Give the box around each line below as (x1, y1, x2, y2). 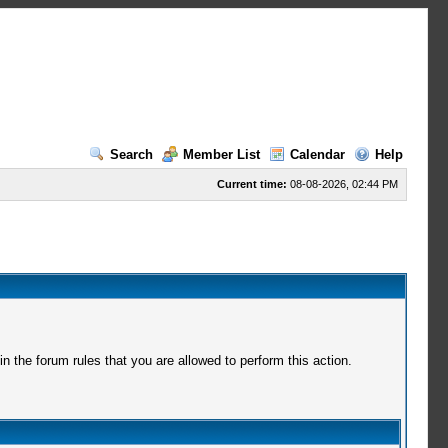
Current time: (216, 178, 287, 190)
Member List (182, 147, 260, 162)
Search (109, 147, 153, 162)
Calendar (289, 147, 345, 162)
